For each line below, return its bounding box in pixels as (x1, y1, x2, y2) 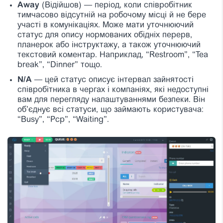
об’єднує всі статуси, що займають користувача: (17, 106, 204, 114)
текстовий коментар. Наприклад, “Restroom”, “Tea (17, 51, 208, 60)
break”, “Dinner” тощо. (17, 61, 102, 70)
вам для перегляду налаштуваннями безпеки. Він (17, 96, 205, 105)
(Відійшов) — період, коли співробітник (39, 1, 192, 10)
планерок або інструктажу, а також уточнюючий (17, 41, 201, 50)
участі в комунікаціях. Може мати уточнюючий (17, 21, 194, 30)
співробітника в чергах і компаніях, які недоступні (17, 86, 209, 95)
